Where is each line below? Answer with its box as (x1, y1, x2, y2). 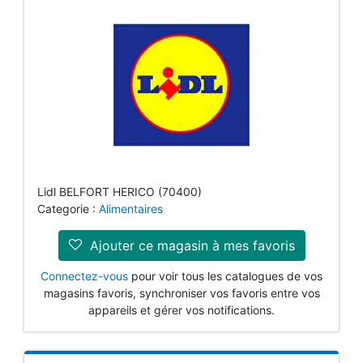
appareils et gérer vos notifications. (88, 318, 275, 333)
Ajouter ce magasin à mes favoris (85, 253, 295, 270)
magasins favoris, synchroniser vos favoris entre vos (43, 301, 320, 316)
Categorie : (37, 217, 99, 232)
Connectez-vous (41, 284, 128, 299)
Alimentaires (99, 217, 163, 232)
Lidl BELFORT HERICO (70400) (37, 200, 202, 215)
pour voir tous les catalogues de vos (128, 284, 322, 299)
